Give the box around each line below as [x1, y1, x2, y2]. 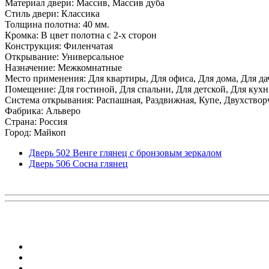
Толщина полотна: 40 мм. [5, 19, 109, 29]
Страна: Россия [5, 116, 67, 127]
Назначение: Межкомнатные [5, 62, 122, 73]
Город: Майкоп [5, 127, 66, 138]
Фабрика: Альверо [5, 105, 80, 116]
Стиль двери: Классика [5, 8, 100, 19]
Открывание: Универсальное [5, 51, 124, 62]
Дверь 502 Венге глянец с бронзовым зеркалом [29, 147, 222, 158]
